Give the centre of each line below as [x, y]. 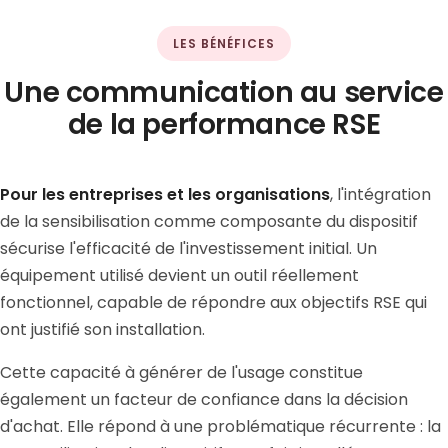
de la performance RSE [224, 124]
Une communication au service [224, 92]
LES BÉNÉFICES [224, 43]
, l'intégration [380, 194]
